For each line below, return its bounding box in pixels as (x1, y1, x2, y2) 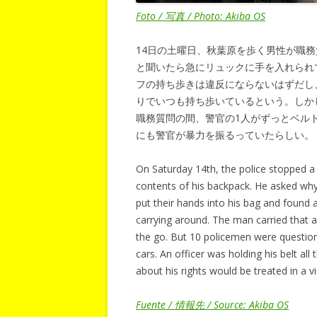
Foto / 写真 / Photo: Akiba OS (136, 9, 265, 23)
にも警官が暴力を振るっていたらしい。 (136, 128, 314, 142)
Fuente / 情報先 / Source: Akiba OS (136, 298, 289, 311)
